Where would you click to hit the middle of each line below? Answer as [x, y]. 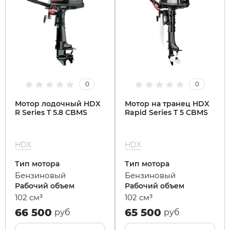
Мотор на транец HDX [167, 104]
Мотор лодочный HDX [58, 104]
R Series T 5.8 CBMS [51, 112]
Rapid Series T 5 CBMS [166, 112]
